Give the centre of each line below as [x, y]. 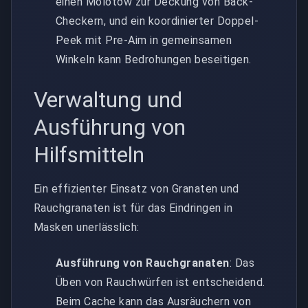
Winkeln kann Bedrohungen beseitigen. [154, 59]
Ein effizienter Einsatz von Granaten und [136, 188]
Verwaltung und [108, 99]
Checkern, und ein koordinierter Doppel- [157, 21]
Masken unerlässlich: [87, 227]
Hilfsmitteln [89, 154]
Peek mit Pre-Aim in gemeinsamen [144, 40]
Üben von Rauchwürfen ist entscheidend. [161, 282]
